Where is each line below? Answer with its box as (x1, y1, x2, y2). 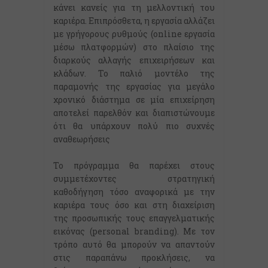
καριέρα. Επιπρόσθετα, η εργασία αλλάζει (53, 15, 215, 26)
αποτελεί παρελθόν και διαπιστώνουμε (53, 107, 215, 118)
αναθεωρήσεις (53, 133, 110, 145)
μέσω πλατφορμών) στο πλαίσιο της (53, 41, 215, 53)
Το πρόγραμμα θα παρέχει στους (53, 160, 215, 171)
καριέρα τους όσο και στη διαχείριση (53, 199, 215, 211)
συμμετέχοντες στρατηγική (53, 173, 215, 184)
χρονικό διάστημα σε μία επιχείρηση (53, 94, 215, 105)
